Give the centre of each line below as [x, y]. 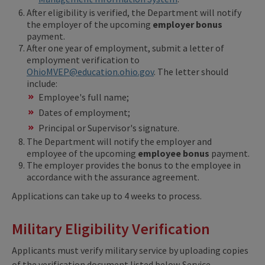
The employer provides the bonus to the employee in [134, 165]
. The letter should [191, 71]
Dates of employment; [84, 112]
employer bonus [188, 24]
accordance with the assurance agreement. [113, 177]
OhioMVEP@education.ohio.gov [90, 71]
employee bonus [174, 153]
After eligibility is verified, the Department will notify [134, 12]
